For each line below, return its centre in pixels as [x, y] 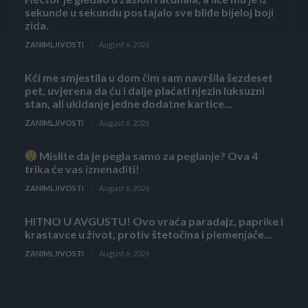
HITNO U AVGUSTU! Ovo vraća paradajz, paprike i [154, 221]
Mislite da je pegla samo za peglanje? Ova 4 [148, 155]
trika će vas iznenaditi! [82, 168]
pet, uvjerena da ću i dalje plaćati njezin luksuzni [145, 90]
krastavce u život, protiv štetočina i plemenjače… [148, 234]
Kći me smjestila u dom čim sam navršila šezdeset [149, 77]
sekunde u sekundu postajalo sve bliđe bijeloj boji [149, 12]
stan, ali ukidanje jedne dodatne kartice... [129, 103]
